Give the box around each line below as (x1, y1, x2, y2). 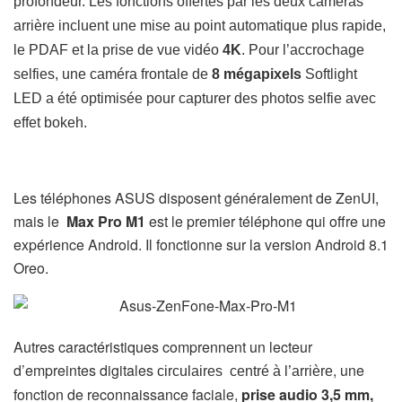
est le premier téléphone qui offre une (145, 210, 386, 232)
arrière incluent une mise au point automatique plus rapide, (13, 17, 386, 33)
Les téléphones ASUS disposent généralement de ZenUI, (13, 187, 379, 208)
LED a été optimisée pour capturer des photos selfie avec (13, 90, 376, 106)
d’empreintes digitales (13, 359, 157, 380)
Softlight (305, 66, 357, 82)
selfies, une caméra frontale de (13, 66, 212, 82)
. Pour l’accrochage (241, 41, 364, 57)
